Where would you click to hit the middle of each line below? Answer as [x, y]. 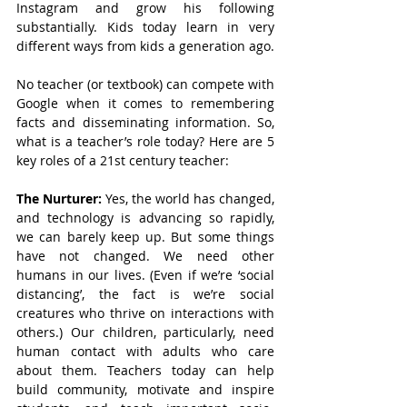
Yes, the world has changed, [190, 199]
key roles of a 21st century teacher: [123, 160]
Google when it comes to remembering [145, 103]
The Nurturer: [61, 199]
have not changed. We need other [145, 256]
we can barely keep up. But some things [145, 237]
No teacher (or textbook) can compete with [145, 84]
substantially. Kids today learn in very [145, 27]
